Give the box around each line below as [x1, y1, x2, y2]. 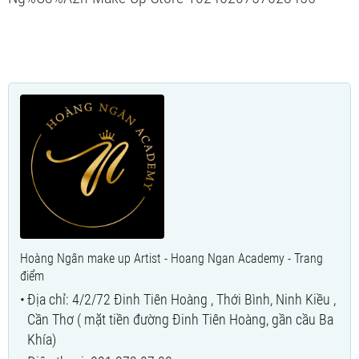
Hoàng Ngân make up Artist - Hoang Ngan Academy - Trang [20, 250, 323, 266]
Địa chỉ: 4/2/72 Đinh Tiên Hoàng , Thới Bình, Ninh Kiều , [27, 290, 336, 308]
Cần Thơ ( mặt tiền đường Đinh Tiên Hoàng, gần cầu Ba [27, 310, 333, 328]
